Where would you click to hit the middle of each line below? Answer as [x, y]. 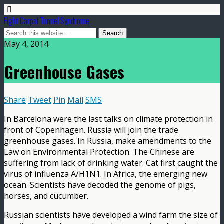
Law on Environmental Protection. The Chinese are [99, 152]
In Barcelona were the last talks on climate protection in [108, 119]
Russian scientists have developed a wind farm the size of [111, 215]
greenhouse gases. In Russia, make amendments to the [108, 141]
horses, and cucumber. [46, 196]
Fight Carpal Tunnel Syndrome [47, 21]
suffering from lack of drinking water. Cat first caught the [111, 163]
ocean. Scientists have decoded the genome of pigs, [100, 185]
